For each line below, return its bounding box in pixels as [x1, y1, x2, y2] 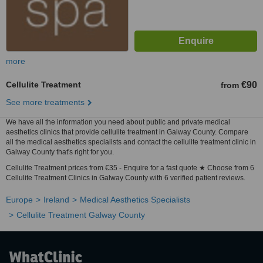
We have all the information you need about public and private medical [6, 118, 230, 126]
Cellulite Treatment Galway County [16, 210, 145, 220]
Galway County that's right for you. [6, 148, 114, 156]
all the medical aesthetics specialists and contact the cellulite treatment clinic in [6, 138, 256, 146]
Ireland [43, 195, 69, 204]
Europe [6, 195, 33, 204]
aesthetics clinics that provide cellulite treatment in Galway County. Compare [6, 128, 248, 136]
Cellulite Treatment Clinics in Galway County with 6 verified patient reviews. [6, 174, 245, 182]
